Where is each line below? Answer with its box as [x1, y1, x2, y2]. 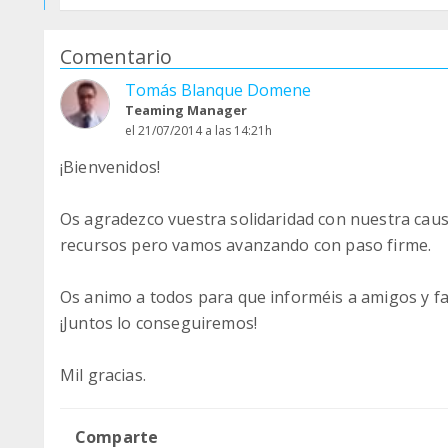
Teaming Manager [125, 101, 247, 119]
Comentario [60, 43, 172, 70]
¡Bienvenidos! [60, 156, 161, 178]
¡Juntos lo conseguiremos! [60, 312, 258, 334]
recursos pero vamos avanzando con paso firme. [60, 234, 432, 256]
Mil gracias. [60, 364, 146, 386]
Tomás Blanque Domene [125, 79, 311, 101]
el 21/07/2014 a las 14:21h [125, 122, 272, 139]
